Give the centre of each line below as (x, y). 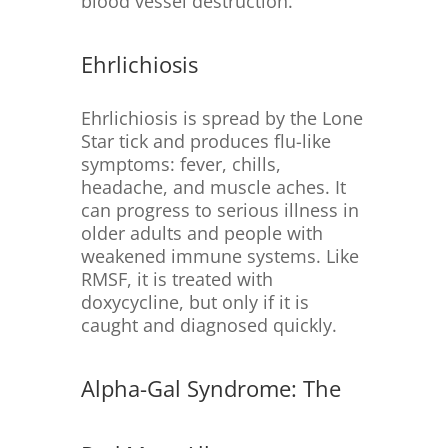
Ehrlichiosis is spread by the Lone (221, 118)
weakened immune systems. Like (219, 256)
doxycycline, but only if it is (194, 302)
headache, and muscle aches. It (213, 187)
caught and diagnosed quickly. (208, 325)
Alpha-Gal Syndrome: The (210, 388)
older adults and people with (201, 233)
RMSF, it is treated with (176, 279)
